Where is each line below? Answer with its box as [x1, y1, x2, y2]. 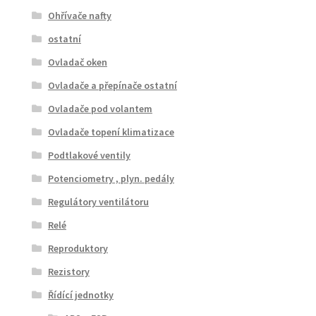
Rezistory [47, 265, 90, 278]
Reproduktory [47, 241, 108, 255]
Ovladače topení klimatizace [47, 125, 174, 138]
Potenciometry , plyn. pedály [47, 171, 174, 185]
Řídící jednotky [47, 288, 114, 301]
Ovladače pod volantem [47, 102, 152, 115]
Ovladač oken [47, 55, 107, 68]
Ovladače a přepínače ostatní [47, 78, 177, 92]
